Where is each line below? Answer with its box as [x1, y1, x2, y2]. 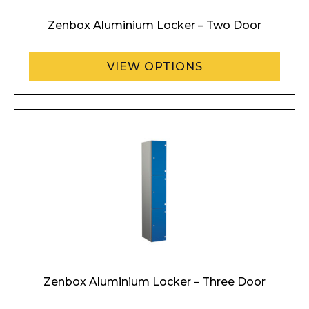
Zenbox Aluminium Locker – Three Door [43, 275, 266, 288]
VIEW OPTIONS [106, 60, 203, 73]
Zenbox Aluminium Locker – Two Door [48, 19, 261, 32]
